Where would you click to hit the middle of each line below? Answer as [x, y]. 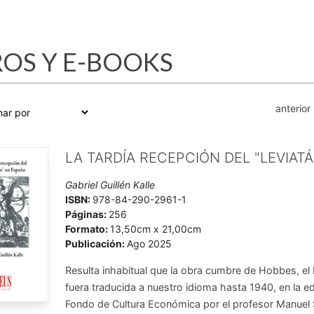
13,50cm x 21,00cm [156, 229]
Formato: [88, 229]
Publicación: [96, 244]
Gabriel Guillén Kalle [110, 185]
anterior [293, 108]
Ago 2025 [150, 244]
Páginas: [87, 214]
